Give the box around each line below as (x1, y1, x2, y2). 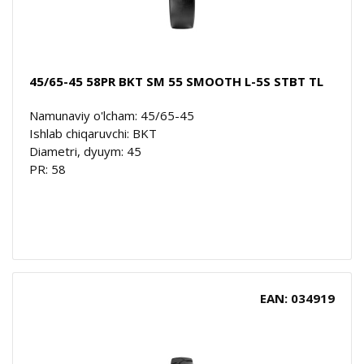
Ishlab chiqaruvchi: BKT (29, 124, 157, 141)
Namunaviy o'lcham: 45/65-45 (29, 106, 194, 123)
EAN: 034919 (260, 289, 335, 306)
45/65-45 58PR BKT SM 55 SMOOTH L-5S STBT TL (29, 72, 323, 89)
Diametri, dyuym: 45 (29, 142, 141, 159)
